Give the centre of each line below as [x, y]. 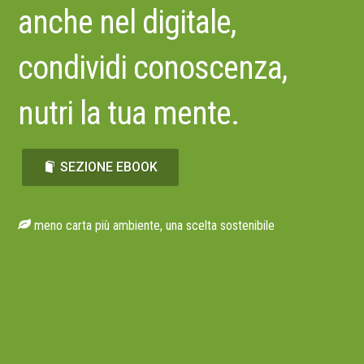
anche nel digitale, [127, 23]
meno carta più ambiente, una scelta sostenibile [153, 226]
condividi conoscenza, [153, 68]
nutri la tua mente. [129, 114]
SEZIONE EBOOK [109, 167]
